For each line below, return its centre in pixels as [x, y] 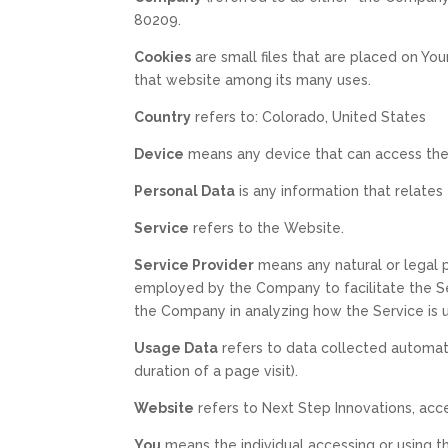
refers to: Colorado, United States [309, 116]
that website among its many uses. [253, 79]
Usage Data [176, 347]
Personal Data [185, 190]
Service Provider [194, 264]
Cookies [163, 56]
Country [163, 116]
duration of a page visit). [216, 370]
